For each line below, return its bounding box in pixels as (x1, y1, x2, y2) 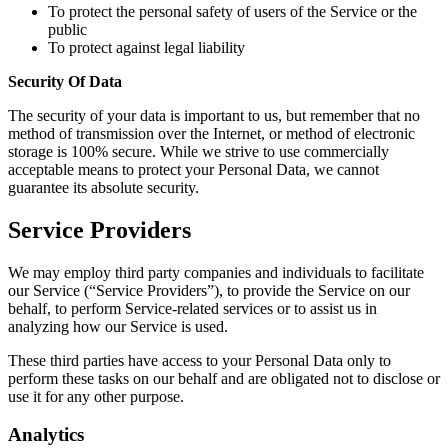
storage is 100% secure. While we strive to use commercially (8, 142, 389, 160)
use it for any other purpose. (8, 387, 184, 405)
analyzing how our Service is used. (8, 317, 228, 335)
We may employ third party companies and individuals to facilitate (8, 263, 424, 281)
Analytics (8, 424, 84, 446)
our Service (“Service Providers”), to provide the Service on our (8, 281, 410, 299)
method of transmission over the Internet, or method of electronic (8, 124, 415, 142)
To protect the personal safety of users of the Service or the (48, 2, 417, 20)
